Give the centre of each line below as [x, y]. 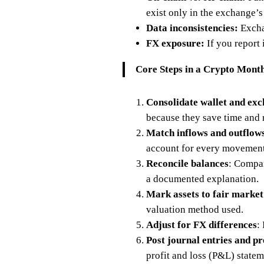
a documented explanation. [202, 179]
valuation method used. [195, 210]
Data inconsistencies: [192, 28]
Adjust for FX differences [202, 225]
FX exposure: [175, 44]
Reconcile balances [187, 164]
